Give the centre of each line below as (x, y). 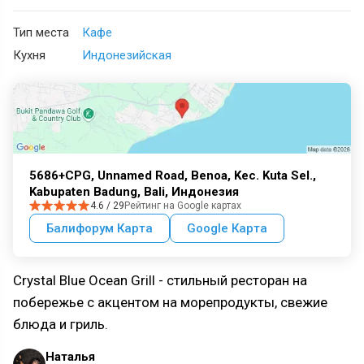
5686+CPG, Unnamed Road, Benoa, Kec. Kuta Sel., (173, 176)
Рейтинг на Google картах (183, 206)
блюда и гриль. (62, 325)
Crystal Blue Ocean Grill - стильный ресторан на (160, 281)
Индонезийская (127, 56)
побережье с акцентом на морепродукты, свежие (170, 303)
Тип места (41, 33)
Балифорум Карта (100, 229)
